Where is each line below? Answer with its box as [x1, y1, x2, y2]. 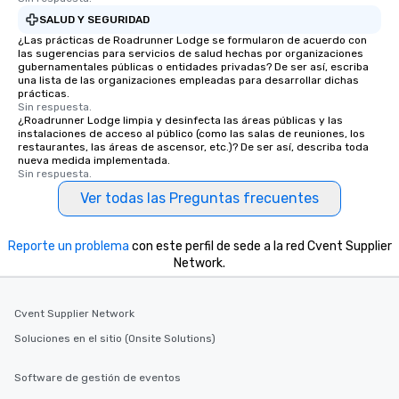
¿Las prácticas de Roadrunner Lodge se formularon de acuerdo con [18, 34, 367, 46]
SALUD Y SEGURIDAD [39, 12, 150, 26]
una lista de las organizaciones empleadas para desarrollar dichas [18, 74, 359, 86]
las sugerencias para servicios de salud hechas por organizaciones [18, 47, 363, 60]
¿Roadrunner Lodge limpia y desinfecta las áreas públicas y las [18, 114, 343, 126]
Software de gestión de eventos [14, 371, 181, 384]
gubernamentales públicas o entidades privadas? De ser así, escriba [18, 61, 369, 73]
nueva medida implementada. [18, 154, 170, 167]
